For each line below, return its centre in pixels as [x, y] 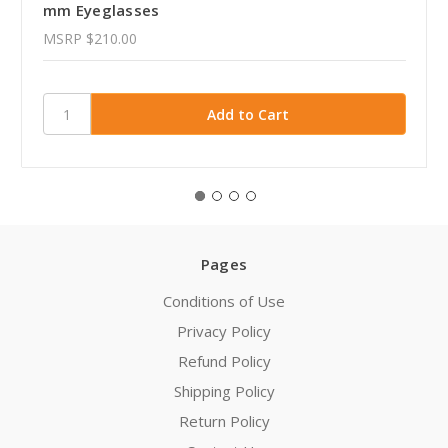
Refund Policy [224, 361]
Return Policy [224, 421]
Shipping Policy [224, 391]
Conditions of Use [224, 301]
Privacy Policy [224, 331]
